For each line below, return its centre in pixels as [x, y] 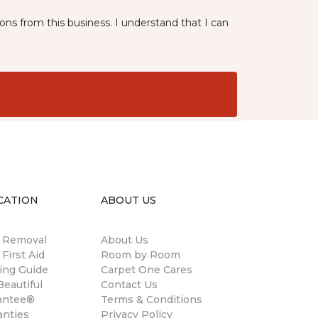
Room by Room [141, 255]
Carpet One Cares [147, 270]
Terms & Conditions [152, 300]
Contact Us [129, 285]
